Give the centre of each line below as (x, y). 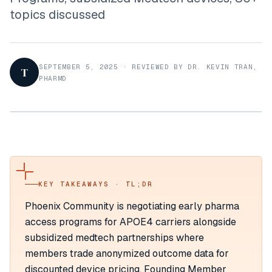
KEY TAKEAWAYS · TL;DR (96, 184)
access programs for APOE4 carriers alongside (131, 222)
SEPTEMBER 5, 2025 (79, 67)
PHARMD (53, 78)
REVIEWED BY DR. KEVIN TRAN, (195, 67)
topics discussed (57, 15)
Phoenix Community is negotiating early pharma (132, 206)
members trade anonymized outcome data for (127, 253)
